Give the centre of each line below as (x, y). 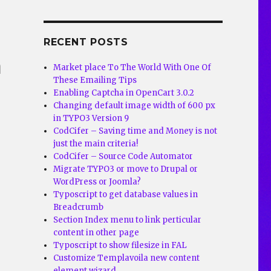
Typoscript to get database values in (126, 194)
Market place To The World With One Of (132, 67)
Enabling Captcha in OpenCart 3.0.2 (124, 93)
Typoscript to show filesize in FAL (120, 245)
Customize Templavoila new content (127, 258)
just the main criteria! (96, 144)
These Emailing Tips (95, 80)
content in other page (96, 233)
